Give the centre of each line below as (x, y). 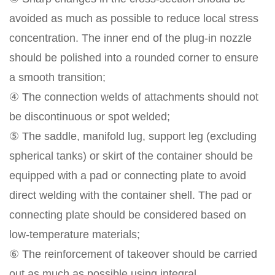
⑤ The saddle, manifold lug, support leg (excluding (133, 137)
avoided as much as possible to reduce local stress (134, 19)
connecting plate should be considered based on (128, 215)
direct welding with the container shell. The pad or (130, 196)
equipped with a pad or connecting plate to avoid (128, 176)
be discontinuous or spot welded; (90, 117)
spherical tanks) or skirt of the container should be (131, 156)
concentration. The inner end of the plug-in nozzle (130, 38)
